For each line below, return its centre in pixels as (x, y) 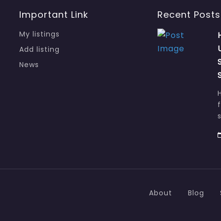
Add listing (39, 50)
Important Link (54, 15)
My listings (39, 34)
